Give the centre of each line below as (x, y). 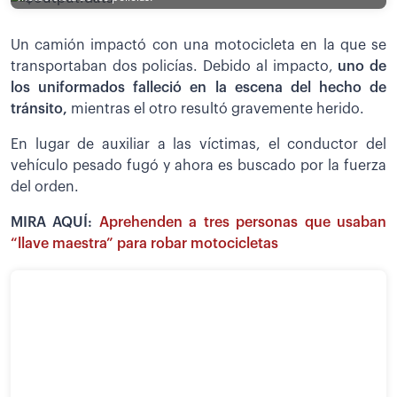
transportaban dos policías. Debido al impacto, (175, 67)
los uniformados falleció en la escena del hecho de (198, 88)
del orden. (45, 187)
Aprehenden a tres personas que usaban (243, 223)
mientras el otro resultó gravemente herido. (216, 109)
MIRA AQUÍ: (55, 223)
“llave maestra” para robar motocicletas (144, 244)
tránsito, (39, 109)
